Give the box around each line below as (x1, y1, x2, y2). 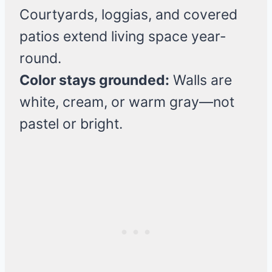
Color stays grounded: (19, 72, 169, 89)
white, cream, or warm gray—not (19, 93, 234, 111)
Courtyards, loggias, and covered (19, 6, 237, 24)
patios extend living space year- (19, 28, 226, 46)
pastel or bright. (19, 115, 123, 133)
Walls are (169, 72, 232, 89)
